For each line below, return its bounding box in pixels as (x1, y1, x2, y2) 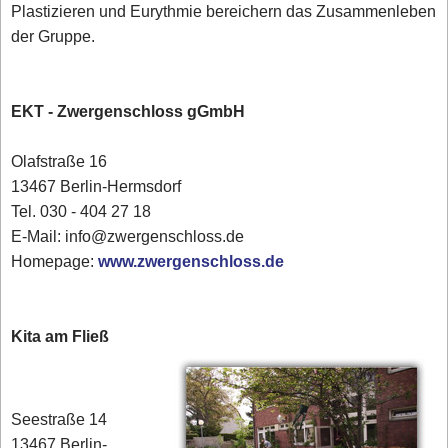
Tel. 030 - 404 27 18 (11, 200, 152, 224)
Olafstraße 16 (11, 150, 108, 174)
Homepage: (11, 250, 99, 274)
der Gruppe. (11, 25, 96, 49)
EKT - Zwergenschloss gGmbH (11, 100, 246, 124)
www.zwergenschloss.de (98, 250, 285, 274)
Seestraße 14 (11, 408, 108, 432)
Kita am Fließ (11, 325, 110, 349)
